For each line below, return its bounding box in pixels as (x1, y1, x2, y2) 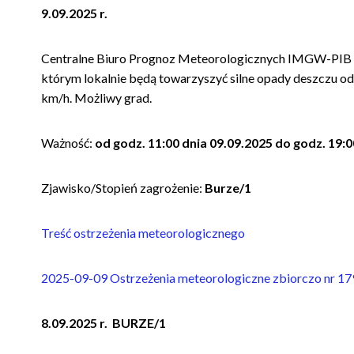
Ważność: (41, 134, 93, 150)
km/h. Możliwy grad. (41, 89, 153, 105)
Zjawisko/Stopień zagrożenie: (41, 179, 203, 195)
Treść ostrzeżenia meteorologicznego (41, 224, 248, 240)
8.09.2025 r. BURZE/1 (41, 314, 169, 330)
